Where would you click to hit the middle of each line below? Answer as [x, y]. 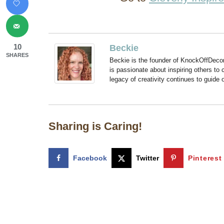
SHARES [17, 55]
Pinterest [205, 158]
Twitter [147, 158]
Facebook [90, 158]
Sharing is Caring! [95, 126]
